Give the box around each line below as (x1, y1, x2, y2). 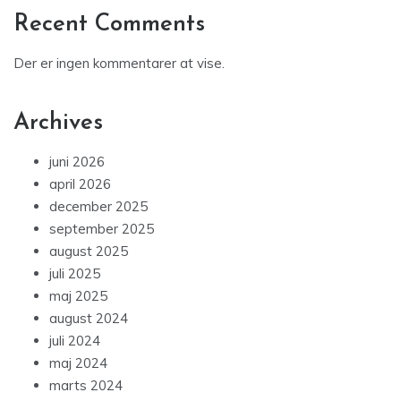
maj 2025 (49, 287, 107, 305)
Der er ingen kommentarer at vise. (13, 55, 225, 73)
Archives (13, 111, 103, 136)
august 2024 (49, 310, 128, 328)
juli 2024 (49, 332, 100, 350)
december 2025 (49, 198, 148, 216)
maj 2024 (49, 354, 107, 372)
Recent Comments (13, 13, 205, 38)
